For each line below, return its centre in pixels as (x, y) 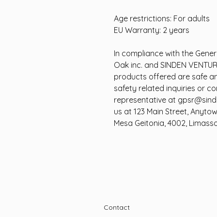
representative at (146, 100)
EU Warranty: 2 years (152, 30)
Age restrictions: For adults (162, 18)
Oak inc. (128, 65)
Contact (117, 207)
